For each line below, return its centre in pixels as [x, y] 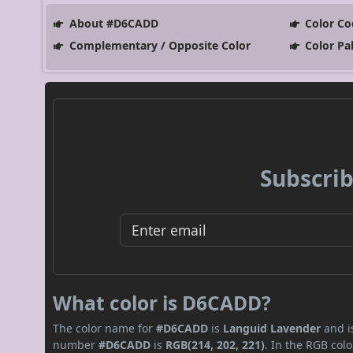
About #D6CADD [112, 23]
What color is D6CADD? [162, 303]
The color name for [105, 328]
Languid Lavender [272, 328]
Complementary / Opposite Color [158, 45]
